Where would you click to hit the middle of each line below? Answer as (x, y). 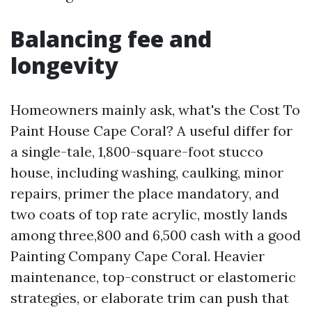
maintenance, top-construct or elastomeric (153, 277)
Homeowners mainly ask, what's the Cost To (155, 110)
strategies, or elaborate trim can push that (150, 298)
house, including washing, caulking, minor (147, 172)
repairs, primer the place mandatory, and (145, 193)
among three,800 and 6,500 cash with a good (156, 235)
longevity (64, 65)
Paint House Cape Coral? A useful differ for (151, 131)
